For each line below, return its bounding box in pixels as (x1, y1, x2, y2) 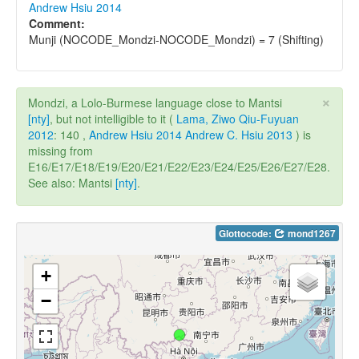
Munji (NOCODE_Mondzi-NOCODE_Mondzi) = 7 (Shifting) (29, 30, 324, 47)
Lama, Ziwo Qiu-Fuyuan (176, 110, 299, 127)
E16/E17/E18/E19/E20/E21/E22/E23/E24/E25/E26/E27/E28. (28, 158, 330, 175)
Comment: (29, 14, 85, 31)
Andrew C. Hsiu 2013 (185, 126, 292, 143)
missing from (28, 142, 93, 159)
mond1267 (285, 226, 336, 240)
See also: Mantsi (28, 174, 115, 191)
